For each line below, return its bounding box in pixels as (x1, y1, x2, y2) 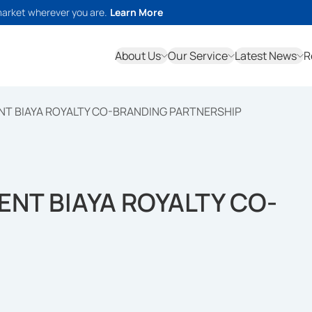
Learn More (110, 6, 163, 19)
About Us (115, 48, 161, 63)
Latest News (235, 48, 297, 63)
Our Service (168, 48, 228, 63)
